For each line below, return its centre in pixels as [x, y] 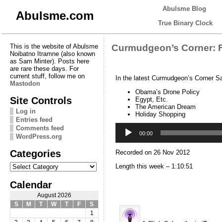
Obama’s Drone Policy [167, 92]
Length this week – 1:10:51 [154, 166]
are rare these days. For [44, 68]
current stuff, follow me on [47, 76]
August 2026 [54, 195]
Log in [26, 111]
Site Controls [41, 100]
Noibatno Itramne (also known [52, 54]
